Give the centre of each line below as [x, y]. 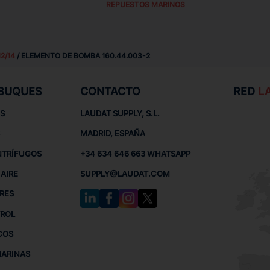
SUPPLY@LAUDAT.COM [125, 174]
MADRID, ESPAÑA [113, 133]
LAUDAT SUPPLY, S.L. [120, 114]
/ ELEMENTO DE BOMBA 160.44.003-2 [82, 56]
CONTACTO [111, 92]
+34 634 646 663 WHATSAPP [136, 153]
